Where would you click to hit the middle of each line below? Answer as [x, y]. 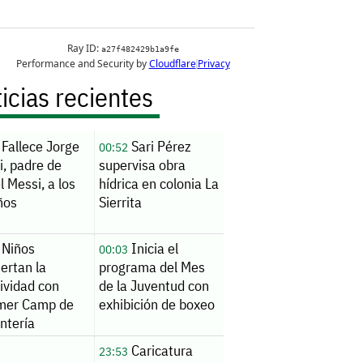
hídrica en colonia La [158, 183]
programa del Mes [152, 267]
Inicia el [153, 249]
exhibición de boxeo [156, 305]
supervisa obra [142, 164]
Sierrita [120, 202]
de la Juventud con [154, 286]
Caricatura [160, 351]
